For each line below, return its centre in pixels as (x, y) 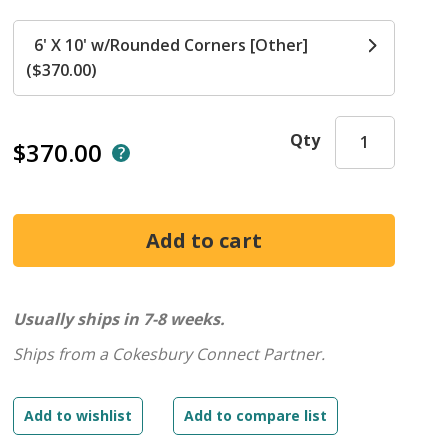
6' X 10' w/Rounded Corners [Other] (167, 45)
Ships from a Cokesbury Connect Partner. (169, 354)
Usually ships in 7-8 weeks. (119, 319)
